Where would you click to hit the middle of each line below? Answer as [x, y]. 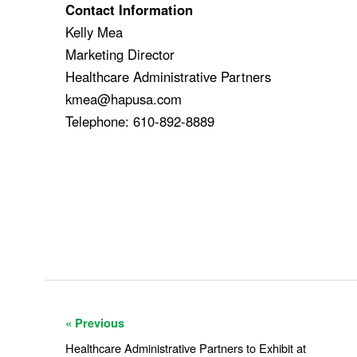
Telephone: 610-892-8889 [140, 121]
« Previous [95, 322]
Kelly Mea [94, 31]
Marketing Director [120, 54]
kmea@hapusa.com [124, 98]
